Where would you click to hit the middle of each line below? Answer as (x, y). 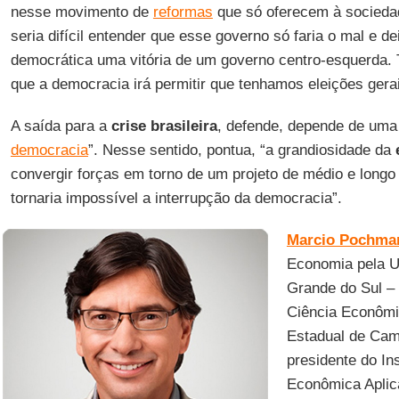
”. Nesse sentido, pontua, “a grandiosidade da (241, 150)
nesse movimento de (81, 12)
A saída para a (61, 126)
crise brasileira (164, 126)
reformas (183, 12)
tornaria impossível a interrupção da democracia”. (176, 198)
